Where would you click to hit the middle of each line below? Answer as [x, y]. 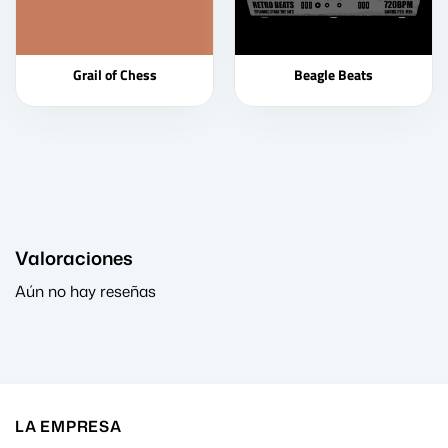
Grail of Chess [114, 75]
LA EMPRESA [68, 426]
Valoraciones [74, 258]
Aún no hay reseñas [85, 291]
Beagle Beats [333, 75]
